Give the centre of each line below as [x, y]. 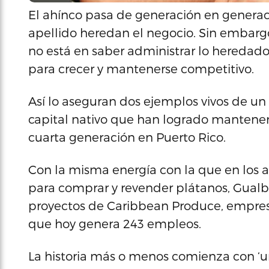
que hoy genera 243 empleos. [115, 223]
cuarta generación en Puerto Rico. [127, 137]
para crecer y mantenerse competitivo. [141, 68]
